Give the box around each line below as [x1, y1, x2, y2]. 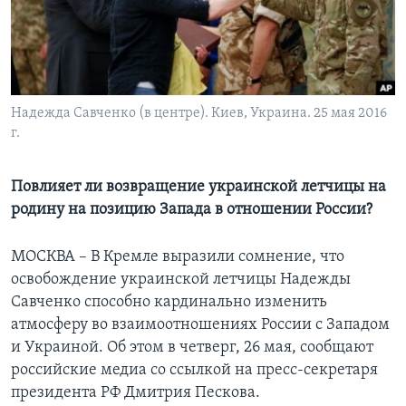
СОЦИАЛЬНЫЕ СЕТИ [16, 73, 123, 87]
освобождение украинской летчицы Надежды [11, 271, 351, 289]
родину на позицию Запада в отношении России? [11, 201, 372, 219]
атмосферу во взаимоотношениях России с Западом [11, 316, 390, 334]
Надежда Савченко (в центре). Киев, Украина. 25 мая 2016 [11, 106, 387, 121]
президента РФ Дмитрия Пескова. [11, 384, 260, 402]
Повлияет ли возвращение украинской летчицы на [11, 179, 386, 197]
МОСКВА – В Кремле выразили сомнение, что [11, 248, 344, 266]
